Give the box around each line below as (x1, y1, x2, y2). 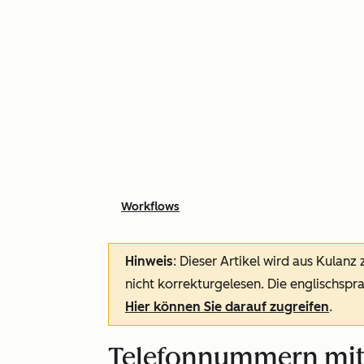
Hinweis (125, 253, 173, 269)
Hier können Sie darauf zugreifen (125, 299, 329, 314)
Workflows (121, 200, 180, 214)
